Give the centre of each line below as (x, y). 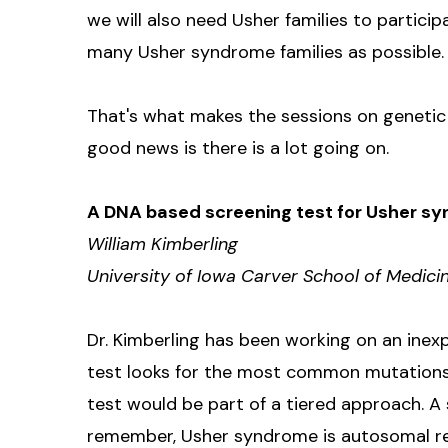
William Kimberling (162, 243)
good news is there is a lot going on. (238, 147)
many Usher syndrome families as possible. (265, 51)
